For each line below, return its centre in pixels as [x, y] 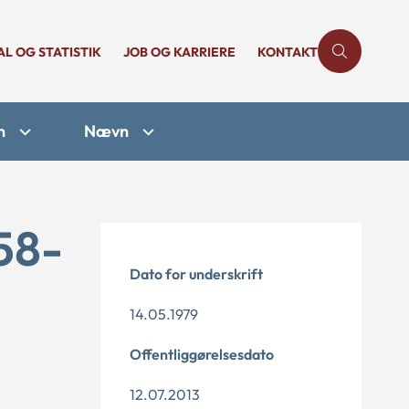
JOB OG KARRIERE [179, 52]
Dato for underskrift [196, 274]
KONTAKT [288, 52]
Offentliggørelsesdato [202, 354]
